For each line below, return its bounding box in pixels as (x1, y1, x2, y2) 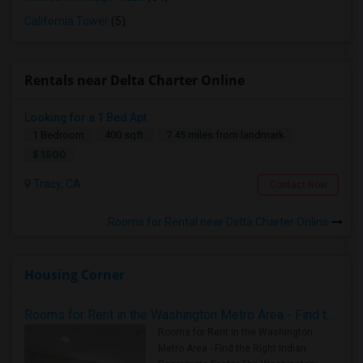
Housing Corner (24, 266, 125, 284)
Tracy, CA (31, 177, 81, 190)
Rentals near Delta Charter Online (24, 71, 245, 89)
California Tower (24, 15, 109, 28)
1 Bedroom (32, 129, 84, 141)
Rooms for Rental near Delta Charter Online (108, 216, 331, 228)
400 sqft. (105, 129, 146, 141)
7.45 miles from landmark (166, 129, 284, 141)
